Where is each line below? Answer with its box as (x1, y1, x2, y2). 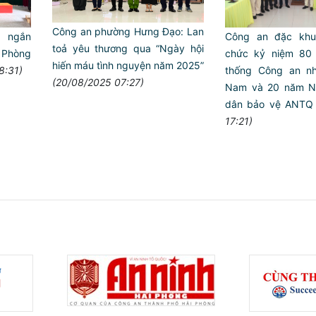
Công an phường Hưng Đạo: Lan (52, 25, 204, 38)
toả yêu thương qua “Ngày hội (52, 42, 204, 55)
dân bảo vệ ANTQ (225, 97, 313, 110)
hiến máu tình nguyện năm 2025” (52, 59, 204, 72)
